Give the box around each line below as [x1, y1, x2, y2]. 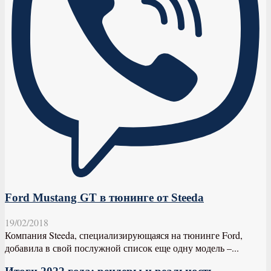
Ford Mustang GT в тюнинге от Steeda [5, 191, 204, 204]
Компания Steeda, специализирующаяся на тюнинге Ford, [5, 228, 243, 241]
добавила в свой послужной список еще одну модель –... [5, 241, 239, 254]
